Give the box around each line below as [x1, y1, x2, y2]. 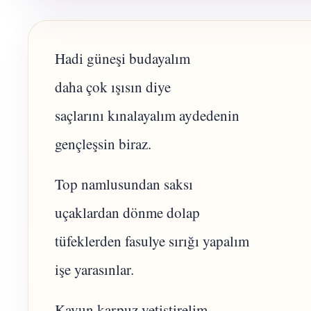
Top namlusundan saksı [55, 174, 193, 194]
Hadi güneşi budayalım [55, 49, 190, 69]
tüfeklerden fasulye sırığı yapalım [55, 230, 249, 251]
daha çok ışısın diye [55, 77, 171, 97]
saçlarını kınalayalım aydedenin [55, 106, 239, 126]
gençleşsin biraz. [55, 134, 151, 154]
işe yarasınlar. [55, 259, 134, 279]
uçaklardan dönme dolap [55, 202, 200, 222]
